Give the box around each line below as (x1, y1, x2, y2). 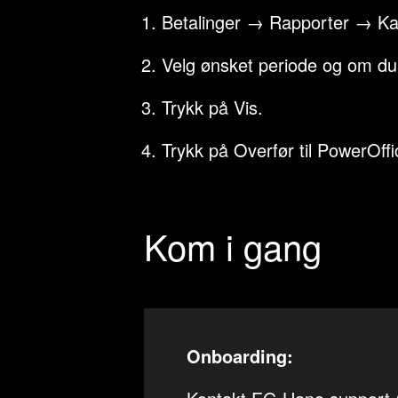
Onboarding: (187, 343, 293, 369)
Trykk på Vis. (162, 94, 263, 120)
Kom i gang (144, 220, 322, 271)
